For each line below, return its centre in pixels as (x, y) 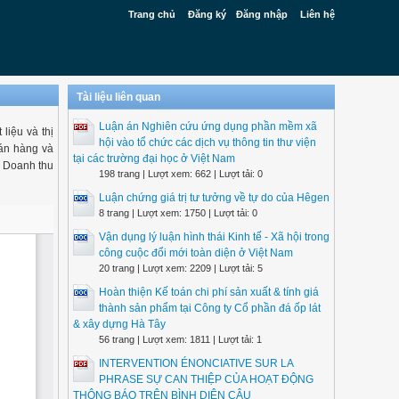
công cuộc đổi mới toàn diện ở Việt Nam (196, 253)
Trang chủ (152, 14)
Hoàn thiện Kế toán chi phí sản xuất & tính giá (209, 292)
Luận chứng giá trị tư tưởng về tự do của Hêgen (214, 198)
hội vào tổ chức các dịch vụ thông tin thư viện (208, 142)
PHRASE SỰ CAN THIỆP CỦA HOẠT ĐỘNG (206, 379)
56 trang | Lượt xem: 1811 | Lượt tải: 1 (180, 339)
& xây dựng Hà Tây (119, 324)
